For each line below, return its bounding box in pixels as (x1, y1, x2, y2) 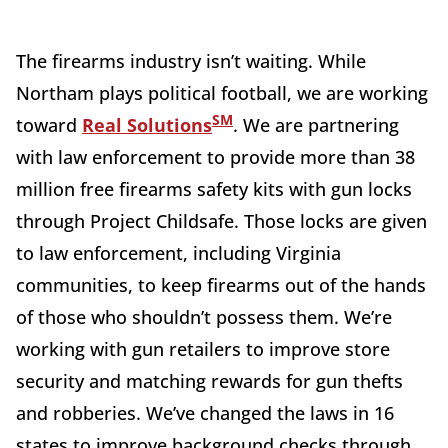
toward (16, 112, 82, 137)
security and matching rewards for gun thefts (16, 368, 403, 393)
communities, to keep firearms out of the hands (16, 272, 426, 297)
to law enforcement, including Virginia (16, 240, 341, 265)
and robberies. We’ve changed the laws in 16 (16, 400, 394, 425)
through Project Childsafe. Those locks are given (16, 208, 427, 233)
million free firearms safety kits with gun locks (16, 176, 412, 201)
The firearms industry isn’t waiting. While (16, 48, 366, 73)
